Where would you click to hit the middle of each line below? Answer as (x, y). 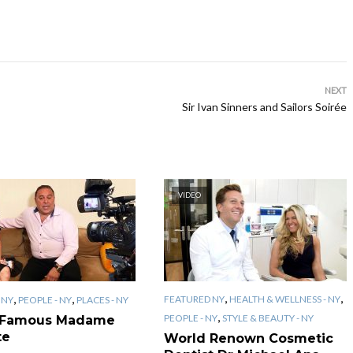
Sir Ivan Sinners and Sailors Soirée (264, 107)
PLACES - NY (102, 299)
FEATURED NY (194, 299)
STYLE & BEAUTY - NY (268, 318)
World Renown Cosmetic (248, 338)
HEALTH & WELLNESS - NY (284, 299)
